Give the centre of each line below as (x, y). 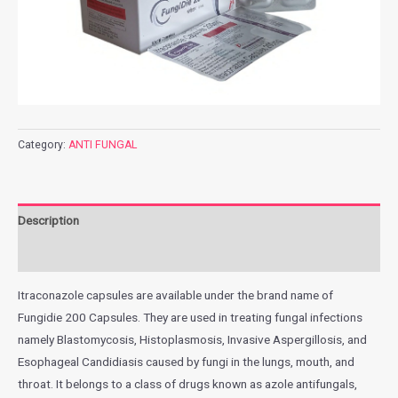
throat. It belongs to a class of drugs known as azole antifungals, (187, 383)
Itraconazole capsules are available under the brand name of (177, 295)
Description (48, 220)
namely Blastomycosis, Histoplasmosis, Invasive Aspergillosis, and (192, 339)
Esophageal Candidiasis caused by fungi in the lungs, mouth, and (186, 361)
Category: (43, 145)
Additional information (77, 255)
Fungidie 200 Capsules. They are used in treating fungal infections (190, 317)
